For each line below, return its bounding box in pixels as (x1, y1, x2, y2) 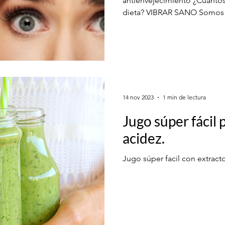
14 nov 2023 (123, 93, 154, 101)
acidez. (123, 129, 165, 147)
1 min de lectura (163, 93, 206, 101)
